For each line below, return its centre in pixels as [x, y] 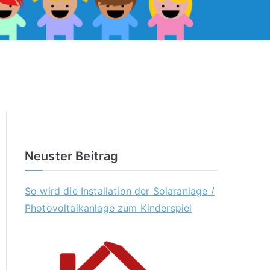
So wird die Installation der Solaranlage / [120, 191]
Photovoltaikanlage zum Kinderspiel [108, 208]
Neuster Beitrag [72, 156]
